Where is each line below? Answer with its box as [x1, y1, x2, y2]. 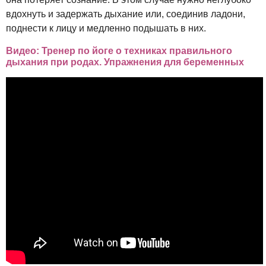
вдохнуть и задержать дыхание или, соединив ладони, [6, 8, 245, 19]
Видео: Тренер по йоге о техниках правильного [6, 45, 232, 56]
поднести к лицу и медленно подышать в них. [6, 23, 206, 33]
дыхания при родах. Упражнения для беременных [6, 56, 244, 67]
